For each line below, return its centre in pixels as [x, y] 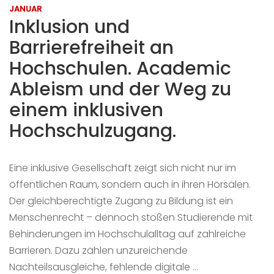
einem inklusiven [86, 110]
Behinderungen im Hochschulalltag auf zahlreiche [128, 234]
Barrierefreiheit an [91, 48]
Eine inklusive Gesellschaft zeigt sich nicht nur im [123, 168]
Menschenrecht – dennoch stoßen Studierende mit [131, 217]
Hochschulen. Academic [120, 68]
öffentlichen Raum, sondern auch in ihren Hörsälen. [130, 184]
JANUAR [25, 9]
